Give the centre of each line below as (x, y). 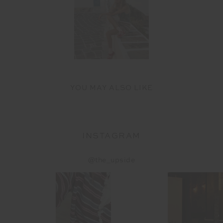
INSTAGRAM (111, 137)
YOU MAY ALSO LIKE (111, 88)
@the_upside (111, 161)
